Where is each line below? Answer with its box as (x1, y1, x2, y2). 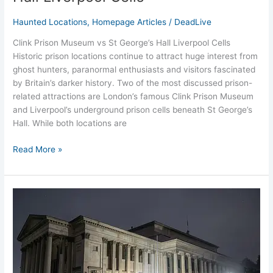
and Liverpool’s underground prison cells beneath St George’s (13, 105, 253, 115)
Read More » (13, 144, 63, 154)
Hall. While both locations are (13, 118, 127, 129)
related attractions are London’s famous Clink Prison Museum (13, 91, 254, 102)
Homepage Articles (92, 16, 167, 27)
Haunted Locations (13, 16, 88, 27)
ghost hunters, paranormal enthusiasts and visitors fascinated (13, 65, 256, 75)
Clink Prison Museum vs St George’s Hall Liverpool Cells (13, 38, 231, 48)
